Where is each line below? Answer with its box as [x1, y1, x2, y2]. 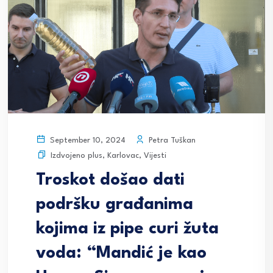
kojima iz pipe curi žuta [36, 221, 219, 238]
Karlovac [107, 152, 139, 160]
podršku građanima [36, 196, 193, 214]
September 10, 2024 [48, 136, 126, 145]
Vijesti [144, 152, 166, 160]
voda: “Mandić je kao [36, 245, 207, 263]
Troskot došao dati [36, 172, 185, 190]
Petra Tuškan [146, 136, 196, 144]
